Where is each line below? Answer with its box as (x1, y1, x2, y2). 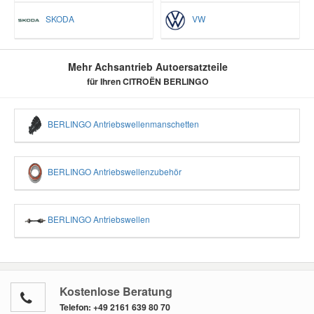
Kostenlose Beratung (60, 283, 172, 300)
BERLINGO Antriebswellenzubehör (46, 165, 182, 178)
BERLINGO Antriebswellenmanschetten (46, 118, 199, 130)
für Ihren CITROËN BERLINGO (87, 75, 209, 88)
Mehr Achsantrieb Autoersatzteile (68, 60, 228, 74)
